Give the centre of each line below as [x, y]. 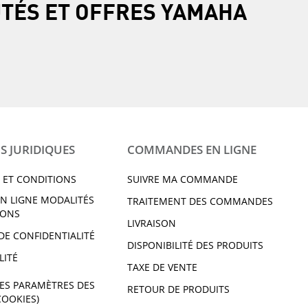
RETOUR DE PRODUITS [178, 289]
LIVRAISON [151, 223]
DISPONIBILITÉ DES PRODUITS [195, 245]
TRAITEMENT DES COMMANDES [200, 201]
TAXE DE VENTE [162, 267]
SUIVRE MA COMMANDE [182, 179]
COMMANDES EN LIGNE [191, 149]
